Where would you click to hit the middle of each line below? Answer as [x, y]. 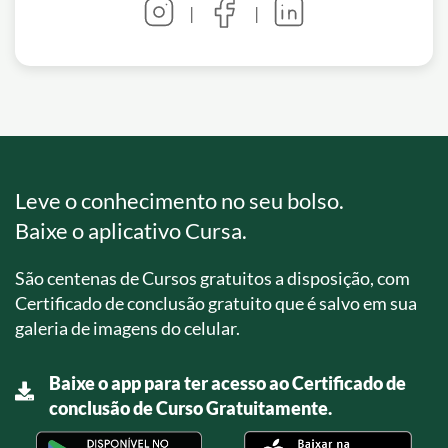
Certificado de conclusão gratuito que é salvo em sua [216, 302]
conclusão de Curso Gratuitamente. [191, 407]
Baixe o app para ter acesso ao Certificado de [228, 382]
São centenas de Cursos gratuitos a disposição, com [212, 277]
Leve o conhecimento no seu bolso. [179, 200]
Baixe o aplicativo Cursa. [131, 230]
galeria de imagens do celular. [127, 327]
